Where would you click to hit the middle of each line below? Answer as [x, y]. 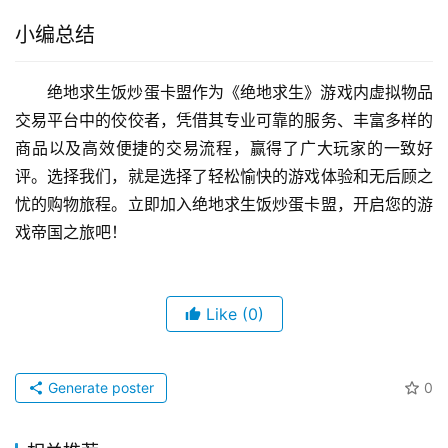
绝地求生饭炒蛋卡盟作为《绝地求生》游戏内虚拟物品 [240, 91]
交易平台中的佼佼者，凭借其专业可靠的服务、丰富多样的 [224, 119]
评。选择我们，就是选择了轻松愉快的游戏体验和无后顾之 [224, 175]
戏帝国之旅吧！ [71, 231]
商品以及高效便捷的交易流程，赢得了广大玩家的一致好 [224, 147]
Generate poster [99, 387]
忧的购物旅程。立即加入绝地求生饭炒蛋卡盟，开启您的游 [224, 203]
